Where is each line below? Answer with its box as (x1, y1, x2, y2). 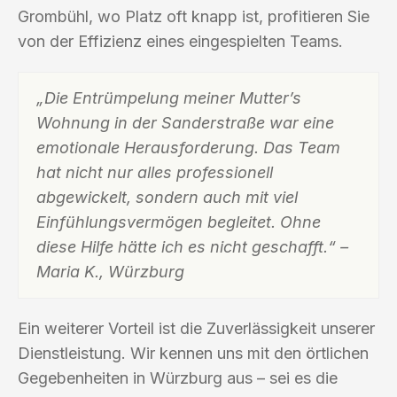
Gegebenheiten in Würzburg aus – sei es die (18, 368, 338, 387)
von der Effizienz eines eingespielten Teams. (18, 31, 343, 51)
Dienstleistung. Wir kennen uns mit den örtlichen (18, 343, 369, 362)
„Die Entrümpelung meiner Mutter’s (36, 88, 301, 107)
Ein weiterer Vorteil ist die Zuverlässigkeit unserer (18, 318, 375, 338)
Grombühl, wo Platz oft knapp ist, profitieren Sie (18, 6, 370, 26)
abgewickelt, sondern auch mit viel (36, 187, 298, 206)
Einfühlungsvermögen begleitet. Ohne (36, 212, 321, 231)
